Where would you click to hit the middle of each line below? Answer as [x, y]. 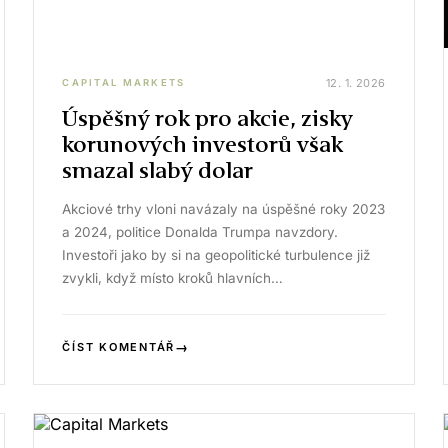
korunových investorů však [203, 144]
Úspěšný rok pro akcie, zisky [208, 118]
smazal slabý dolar [158, 170]
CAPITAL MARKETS [124, 82]
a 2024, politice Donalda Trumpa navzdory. [200, 231]
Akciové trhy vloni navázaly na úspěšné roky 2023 [224, 208]
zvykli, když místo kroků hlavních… [173, 277]
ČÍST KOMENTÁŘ [119, 346]
